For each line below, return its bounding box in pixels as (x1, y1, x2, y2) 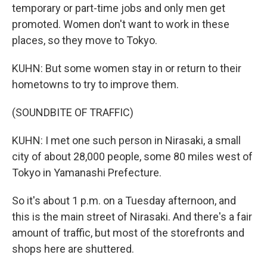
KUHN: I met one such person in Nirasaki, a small (12, 134, 241, 147)
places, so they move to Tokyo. (12, 34, 157, 46)
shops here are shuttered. (12, 243, 134, 255)
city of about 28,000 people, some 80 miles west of (12, 150, 253, 163)
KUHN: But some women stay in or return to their (12, 62, 241, 74)
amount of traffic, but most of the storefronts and (12, 226, 244, 239)
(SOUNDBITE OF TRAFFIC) (12, 106, 133, 119)
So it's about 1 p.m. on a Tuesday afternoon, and (12, 194, 236, 207)
